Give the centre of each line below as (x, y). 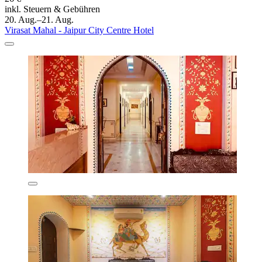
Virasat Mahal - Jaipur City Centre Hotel (79, 30)
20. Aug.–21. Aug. (39, 20)
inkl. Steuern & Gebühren (52, 9)
